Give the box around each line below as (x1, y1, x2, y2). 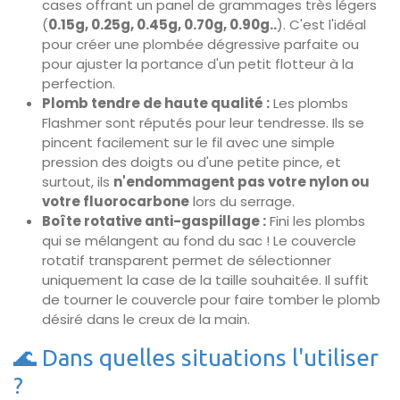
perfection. (42, 74, 115, 93)
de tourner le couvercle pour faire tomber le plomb (42, 290, 380, 309)
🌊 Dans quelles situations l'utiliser (13, 345, 379, 371)
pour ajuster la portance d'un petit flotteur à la (42, 54, 354, 73)
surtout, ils (42, 172, 113, 191)
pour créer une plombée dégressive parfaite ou (42, 35, 359, 54)
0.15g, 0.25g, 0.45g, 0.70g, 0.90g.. (48, 15, 277, 34)
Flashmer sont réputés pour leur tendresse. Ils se (42, 113, 364, 132)
